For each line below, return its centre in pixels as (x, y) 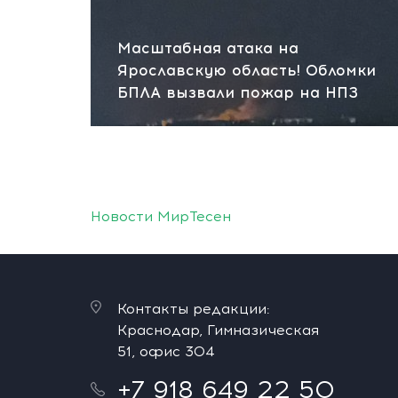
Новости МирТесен (161, 216)
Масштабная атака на (208, 48)
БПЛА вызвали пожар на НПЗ (238, 92)
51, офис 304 (166, 351)
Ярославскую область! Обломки (247, 70)
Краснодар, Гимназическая (218, 330)
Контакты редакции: (194, 309)
